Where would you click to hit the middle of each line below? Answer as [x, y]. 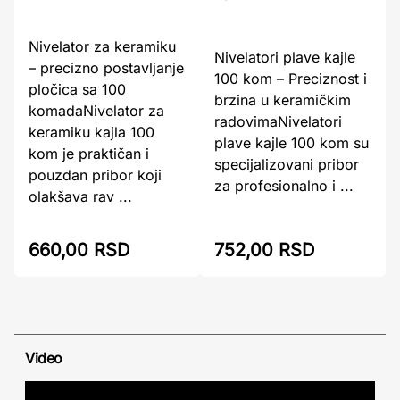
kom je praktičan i [89, 153]
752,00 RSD [264, 250]
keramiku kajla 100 [92, 132]
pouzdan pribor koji [95, 175]
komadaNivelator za [96, 110]
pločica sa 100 [77, 89]
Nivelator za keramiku [102, 46]
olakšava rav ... [80, 196]
